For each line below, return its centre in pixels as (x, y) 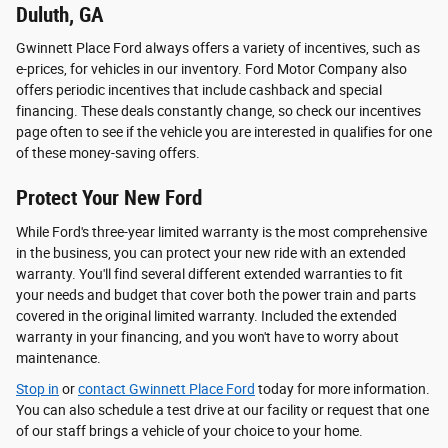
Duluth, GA (60, 14)
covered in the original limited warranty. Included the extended (206, 315)
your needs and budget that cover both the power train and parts (216, 294)
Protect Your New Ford (109, 198)
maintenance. (58, 357)
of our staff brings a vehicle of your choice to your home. (189, 430)
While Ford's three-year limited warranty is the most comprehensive (221, 231)
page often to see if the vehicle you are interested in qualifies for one (224, 132)
